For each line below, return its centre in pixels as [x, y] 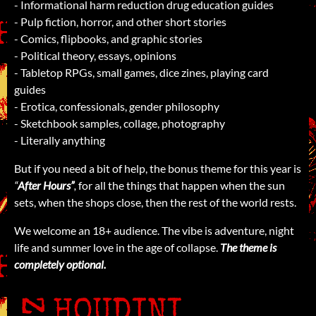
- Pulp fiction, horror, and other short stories [120, 21]
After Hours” [46, 185]
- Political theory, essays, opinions [95, 55]
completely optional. [60, 264]
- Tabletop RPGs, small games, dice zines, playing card [141, 72]
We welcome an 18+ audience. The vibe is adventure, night [154, 230]
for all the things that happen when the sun [181, 185]
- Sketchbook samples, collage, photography [120, 123]
